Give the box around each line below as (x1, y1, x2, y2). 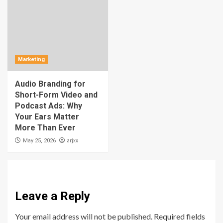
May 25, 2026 (23, 137, 56, 144)
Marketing (18, 56, 45, 63)
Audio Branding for (15, 79, 86, 89)
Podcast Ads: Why (15, 101, 82, 111)
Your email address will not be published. (15, 212, 152, 222)
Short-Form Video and (15, 90, 98, 100)
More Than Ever (15, 123, 76, 133)
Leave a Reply (15, 189, 90, 204)
